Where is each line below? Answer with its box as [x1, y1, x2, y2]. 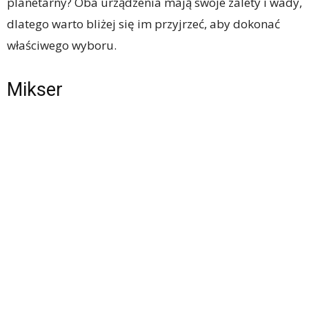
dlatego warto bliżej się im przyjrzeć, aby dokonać [7, 15, 280, 32]
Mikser [7, 78, 63, 101]
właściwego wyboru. [7, 37, 117, 53]
